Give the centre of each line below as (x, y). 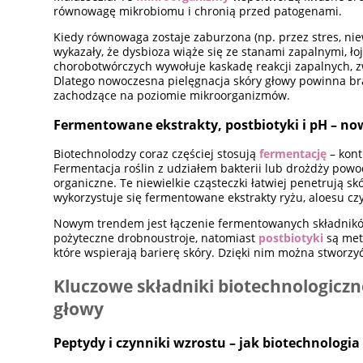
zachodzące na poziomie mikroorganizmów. (172, 95)
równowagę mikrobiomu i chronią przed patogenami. (198, 11)
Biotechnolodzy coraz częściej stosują (157, 154)
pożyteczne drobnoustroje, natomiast (156, 238)
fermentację (293, 154)
